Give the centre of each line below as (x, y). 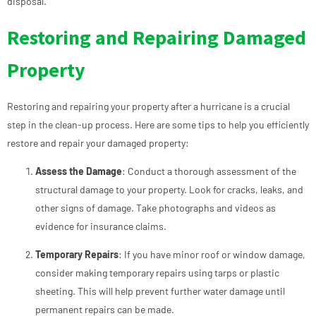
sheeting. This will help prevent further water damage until (160, 291)
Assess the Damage (79, 171)
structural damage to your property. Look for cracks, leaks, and (169, 189)
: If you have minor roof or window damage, (212, 255)
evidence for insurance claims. (101, 226)
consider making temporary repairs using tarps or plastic (157, 273)
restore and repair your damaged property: (98, 142)
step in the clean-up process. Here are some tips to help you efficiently (158, 124)
